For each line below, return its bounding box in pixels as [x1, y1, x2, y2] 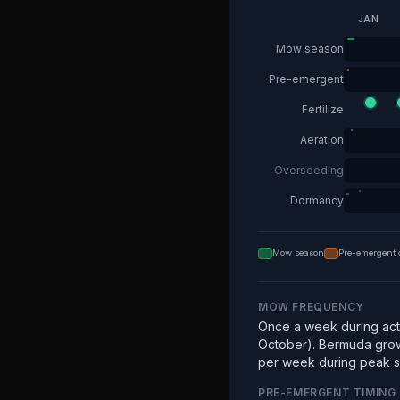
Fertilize [302, 103, 344, 116]
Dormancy [290, 194, 344, 207]
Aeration [300, 133, 344, 146]
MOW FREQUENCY [258, 300, 364, 313]
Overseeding [274, 163, 344, 177]
